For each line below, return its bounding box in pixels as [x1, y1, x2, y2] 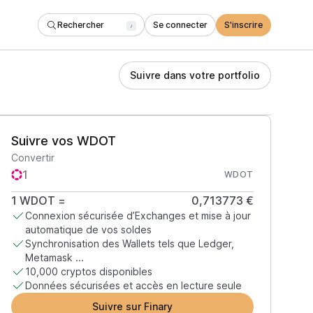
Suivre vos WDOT [10, 133, 116, 148]
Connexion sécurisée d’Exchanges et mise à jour [24, 210, 251, 221]
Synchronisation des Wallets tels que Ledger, [24, 238, 234, 249]
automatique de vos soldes [24, 224, 152, 235]
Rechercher [57, 19, 104, 30]
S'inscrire [224, 19, 263, 30]
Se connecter [153, 19, 208, 30]
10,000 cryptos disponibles [24, 265, 152, 277]
